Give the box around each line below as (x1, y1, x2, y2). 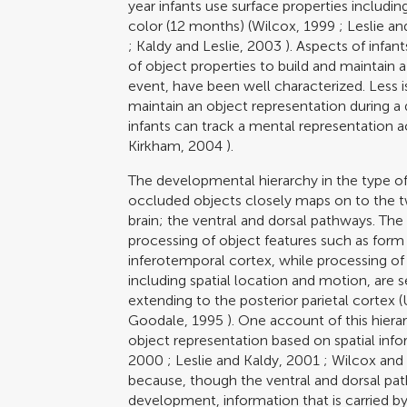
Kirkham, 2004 (128, 136, 223, 154)
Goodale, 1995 (128, 311, 224, 329)
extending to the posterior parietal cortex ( (128, 291, 403, 309)
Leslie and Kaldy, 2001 (175, 351, 321, 369)
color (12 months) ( (128, 16, 253, 35)
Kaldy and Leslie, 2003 (136, 36, 283, 55)
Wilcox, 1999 (252, 16, 336, 35)
